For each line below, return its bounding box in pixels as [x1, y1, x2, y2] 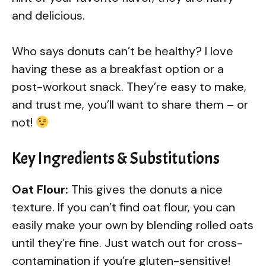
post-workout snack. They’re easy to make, [12, 79, 246, 95]
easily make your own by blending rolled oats [12, 217, 254, 233]
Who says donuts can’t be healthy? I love [12, 43, 233, 59]
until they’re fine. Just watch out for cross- [12, 235, 243, 251]
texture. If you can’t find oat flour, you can [12, 199, 235, 216]
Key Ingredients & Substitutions [12, 148, 220, 170]
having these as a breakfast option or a [12, 61, 224, 77]
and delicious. [12, 8, 85, 24]
